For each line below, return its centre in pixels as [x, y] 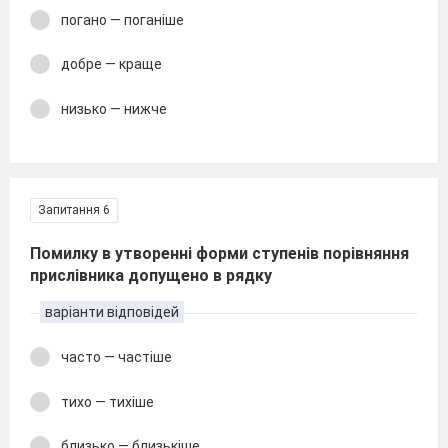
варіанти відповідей [112, 312]
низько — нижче [114, 108]
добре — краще [111, 64]
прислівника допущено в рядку [151, 275]
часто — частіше [116, 357]
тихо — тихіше [107, 401]
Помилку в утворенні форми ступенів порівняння [219, 253]
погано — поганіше [122, 19]
